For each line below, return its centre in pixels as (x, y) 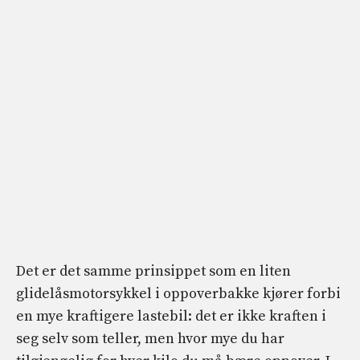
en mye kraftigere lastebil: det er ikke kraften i (171, 317)
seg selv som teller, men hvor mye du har (150, 339)
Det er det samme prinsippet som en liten (153, 272)
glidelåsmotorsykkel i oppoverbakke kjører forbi (178, 294)
